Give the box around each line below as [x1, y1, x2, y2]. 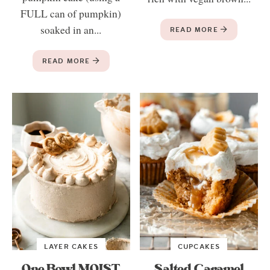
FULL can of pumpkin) [20, 7, 122, 21]
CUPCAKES [177, 240, 221, 252]
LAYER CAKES [43, 240, 99, 252]
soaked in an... [40, 23, 102, 37]
